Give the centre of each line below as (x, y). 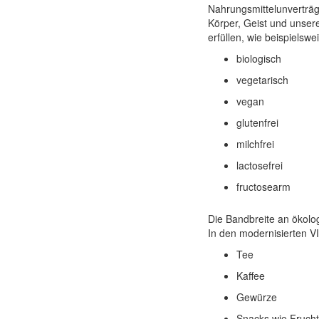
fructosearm (263, 187)
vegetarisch (262, 80)
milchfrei (255, 144)
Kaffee (250, 276)
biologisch (258, 58)
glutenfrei (257, 122)
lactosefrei (259, 165)
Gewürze (256, 297)
